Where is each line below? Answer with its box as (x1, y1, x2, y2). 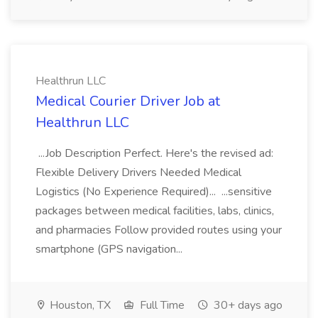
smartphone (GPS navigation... (35, 241, 185, 257)
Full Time (137, 297, 185, 313)
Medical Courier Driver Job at (35, 92, 220, 111)
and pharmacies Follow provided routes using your (35, 222, 282, 238)
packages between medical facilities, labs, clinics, (35, 203, 274, 219)
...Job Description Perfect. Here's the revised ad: (35, 146, 273, 161)
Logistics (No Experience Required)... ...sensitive (35, 184, 272, 199)
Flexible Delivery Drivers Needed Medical (35, 165, 241, 180)
